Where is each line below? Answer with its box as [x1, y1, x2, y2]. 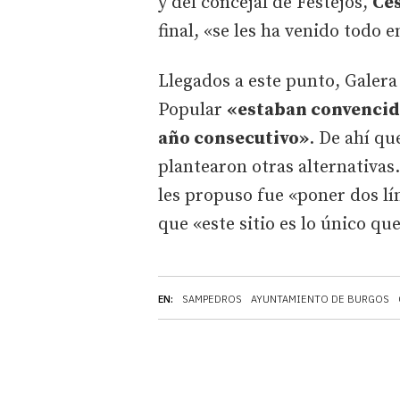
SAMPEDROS [182, 292, 242, 305]
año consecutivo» [158, 127, 309, 150]
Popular [158, 98, 227, 121]
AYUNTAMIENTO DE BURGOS [251, 292, 389, 305]
